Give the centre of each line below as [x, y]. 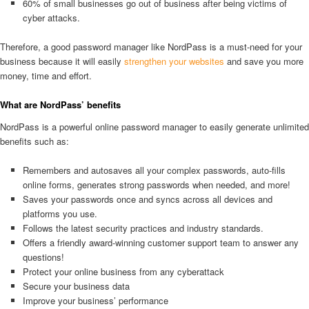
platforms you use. [60, 213]
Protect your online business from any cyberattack [123, 271]
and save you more [264, 61]
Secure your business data [77, 286]
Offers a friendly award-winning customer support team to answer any [160, 242]
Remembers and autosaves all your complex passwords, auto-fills [154, 170]
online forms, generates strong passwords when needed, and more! [156, 184]
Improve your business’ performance [95, 300]
